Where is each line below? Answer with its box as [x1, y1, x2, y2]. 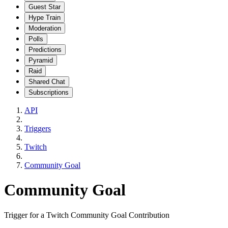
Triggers [24, 124, 51, 133]
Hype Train [28, 13, 61, 21]
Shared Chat [28, 77, 65, 85]
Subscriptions [28, 88, 69, 96]
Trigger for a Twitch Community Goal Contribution [4, 210, 169, 219]
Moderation [28, 24, 61, 32]
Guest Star [28, 3, 61, 11]
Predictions [28, 45, 62, 53]
